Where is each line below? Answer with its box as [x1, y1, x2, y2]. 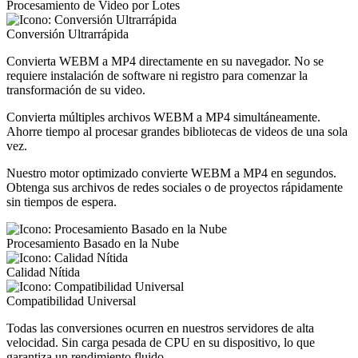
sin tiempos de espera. [6, 195, 117, 209]
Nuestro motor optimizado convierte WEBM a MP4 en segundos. [6, 166, 336, 180]
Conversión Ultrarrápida [6, 27, 129, 41]
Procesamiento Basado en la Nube [6, 237, 179, 250]
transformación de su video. [6, 83, 145, 97]
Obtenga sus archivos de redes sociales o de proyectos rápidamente [6, 181, 343, 194]
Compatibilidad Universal [6, 294, 136, 308]
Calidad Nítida [6, 265, 80, 279]
